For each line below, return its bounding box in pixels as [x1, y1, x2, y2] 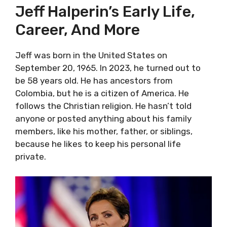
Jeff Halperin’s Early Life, [15, 3, 195, 21]
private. [15, 152, 46, 162]
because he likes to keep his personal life [15, 139, 181, 149]
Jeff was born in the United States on [15, 50, 167, 60]
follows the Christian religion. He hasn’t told [15, 101, 192, 111]
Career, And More [15, 21, 140, 39]
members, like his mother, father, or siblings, [15, 126, 193, 136]
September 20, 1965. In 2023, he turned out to [15, 63, 201, 73]
